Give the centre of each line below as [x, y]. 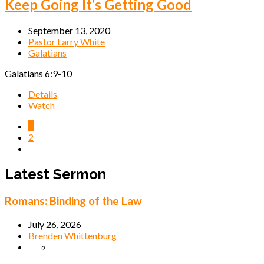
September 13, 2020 [69, 31]
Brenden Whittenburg [72, 235]
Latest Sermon [55, 174]
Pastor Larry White [67, 42]
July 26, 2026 [55, 224]
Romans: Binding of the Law [73, 201]
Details [43, 94]
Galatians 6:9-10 [38, 74]
